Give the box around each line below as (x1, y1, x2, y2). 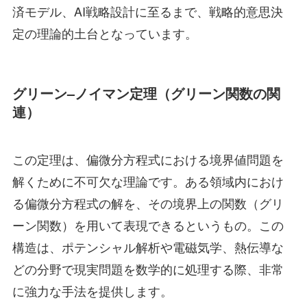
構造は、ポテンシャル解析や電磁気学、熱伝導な (12, 238, 284, 256)
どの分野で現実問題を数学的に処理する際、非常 (12, 260, 284, 278)
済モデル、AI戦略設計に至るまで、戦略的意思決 (12, 1, 283, 20)
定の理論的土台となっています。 (12, 23, 197, 42)
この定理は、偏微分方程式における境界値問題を (12, 150, 284, 169)
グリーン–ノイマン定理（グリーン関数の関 (12, 83, 280, 103)
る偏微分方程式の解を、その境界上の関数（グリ (12, 194, 284, 212)
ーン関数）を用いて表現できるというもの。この (12, 216, 284, 234)
